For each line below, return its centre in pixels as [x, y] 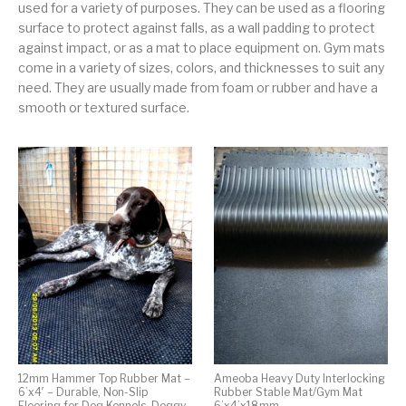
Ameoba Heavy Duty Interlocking [300, 379]
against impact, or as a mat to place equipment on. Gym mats [202, 48]
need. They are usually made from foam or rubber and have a [198, 87]
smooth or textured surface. [104, 107]
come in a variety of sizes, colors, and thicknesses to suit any [201, 68]
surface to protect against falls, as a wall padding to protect [197, 28]
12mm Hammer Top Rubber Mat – [104, 379]
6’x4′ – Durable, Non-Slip [83, 392]
